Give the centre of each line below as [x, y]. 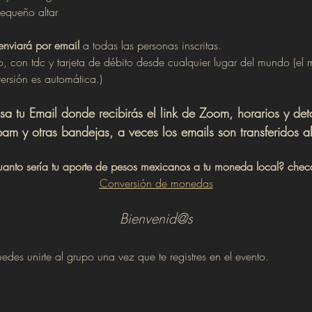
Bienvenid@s [156, 219]
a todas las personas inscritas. [150, 46]
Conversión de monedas [156, 184]
